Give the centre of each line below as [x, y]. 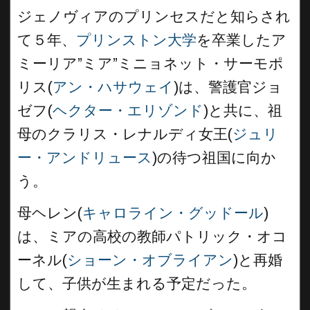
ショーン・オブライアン [150, 260]
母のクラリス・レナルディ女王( [125, 134]
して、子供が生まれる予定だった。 [137, 283]
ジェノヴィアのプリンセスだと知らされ [154, 16]
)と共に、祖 [243, 110]
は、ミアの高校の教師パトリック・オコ [152, 236]
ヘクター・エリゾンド [128, 110]
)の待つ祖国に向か [214, 157]
